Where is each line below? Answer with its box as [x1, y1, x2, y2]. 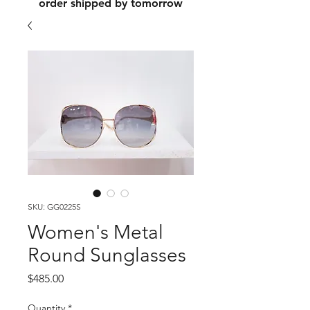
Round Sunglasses [28, 244, 186, 266]
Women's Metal [28, 221, 163, 244]
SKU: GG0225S [28, 201, 81, 212]
